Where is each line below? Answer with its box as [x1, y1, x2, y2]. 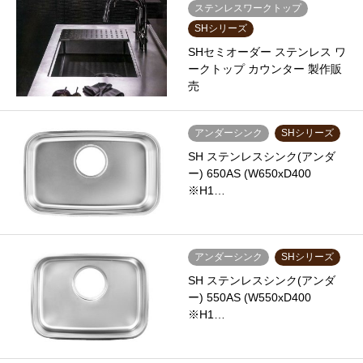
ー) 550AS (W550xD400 [187, 290, 322, 304]
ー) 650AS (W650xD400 [187, 166, 322, 180]
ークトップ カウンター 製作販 [187, 62, 342, 76]
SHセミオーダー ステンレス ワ [187, 45, 346, 59]
